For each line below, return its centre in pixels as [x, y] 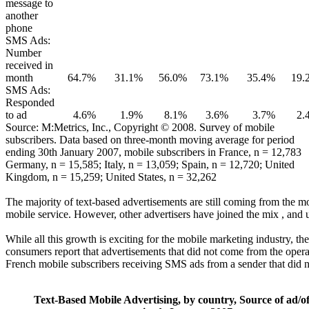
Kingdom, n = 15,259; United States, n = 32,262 [111, 177]
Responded [30, 102]
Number [23, 52]
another [22, 15]
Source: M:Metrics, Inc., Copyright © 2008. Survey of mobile [140, 127]
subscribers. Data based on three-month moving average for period [150, 139]
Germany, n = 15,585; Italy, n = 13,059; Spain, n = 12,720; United [150, 164]
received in [29, 65]
